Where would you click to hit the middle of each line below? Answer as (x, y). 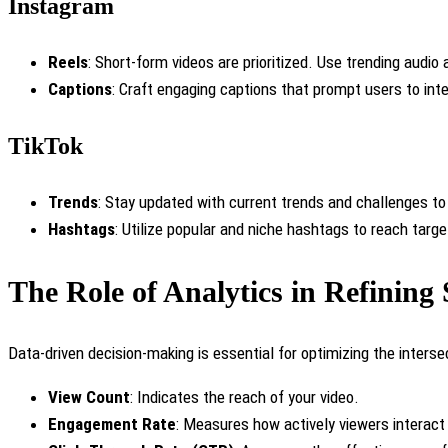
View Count (89, 397)
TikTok (45, 145)
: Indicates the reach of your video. (244, 397)
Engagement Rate (112, 424)
